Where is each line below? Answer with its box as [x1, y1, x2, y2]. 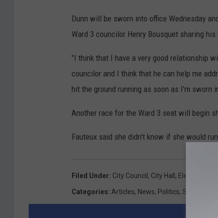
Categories [72, 188, 108, 196]
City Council [112, 172, 148, 180]
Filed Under [72, 172, 109, 180]
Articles [111, 188, 135, 196]
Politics [158, 188, 180, 196]
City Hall [151, 172, 175, 180]
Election [178, 172, 202, 180]
